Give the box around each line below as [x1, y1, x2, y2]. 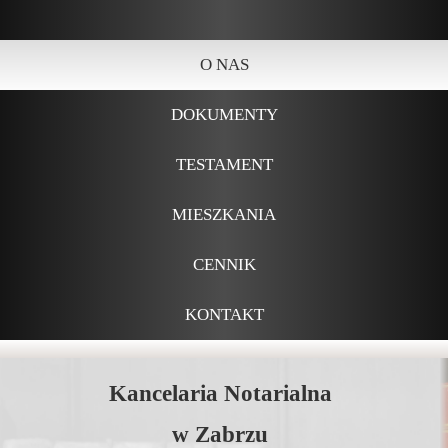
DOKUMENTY [170, 105, 278, 124]
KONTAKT [184, 305, 264, 324]
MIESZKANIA [172, 205, 276, 224]
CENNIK [192, 255, 256, 274]
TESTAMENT [175, 155, 273, 174]
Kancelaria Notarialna [108, 381, 332, 406]
